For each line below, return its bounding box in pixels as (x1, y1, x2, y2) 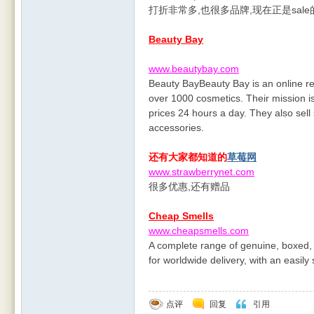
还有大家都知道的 (149, 151, 227, 163)
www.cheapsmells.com (149, 225, 249, 236)
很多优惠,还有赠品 (149, 181, 230, 192)
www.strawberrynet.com (149, 166, 254, 177)
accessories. (149, 122, 204, 133)
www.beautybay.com (149, 63, 239, 74)
